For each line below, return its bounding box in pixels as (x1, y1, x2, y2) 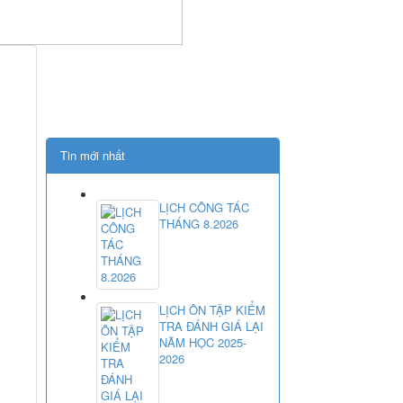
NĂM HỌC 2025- (159, 333, 246, 351)
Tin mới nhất (60, 146, 125, 164)
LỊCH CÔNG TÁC (159, 198, 249, 216)
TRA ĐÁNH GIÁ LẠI (159, 317, 264, 335)
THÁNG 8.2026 (159, 214, 238, 232)
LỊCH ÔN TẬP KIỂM (159, 300, 265, 318)
